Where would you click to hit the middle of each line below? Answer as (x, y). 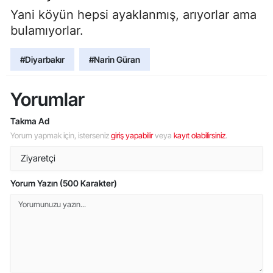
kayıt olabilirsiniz (200, 135)
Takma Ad (30, 121)
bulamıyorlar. (47, 30)
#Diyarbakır (42, 59)
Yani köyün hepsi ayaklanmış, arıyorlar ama (133, 14)
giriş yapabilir (132, 135)
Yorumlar (48, 99)
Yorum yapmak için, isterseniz (61, 135)
